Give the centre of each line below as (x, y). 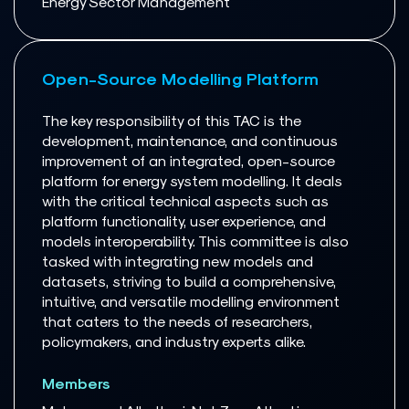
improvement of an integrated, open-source (189, 161)
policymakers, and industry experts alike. (174, 341)
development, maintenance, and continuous (190, 141)
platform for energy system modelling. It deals (192, 181)
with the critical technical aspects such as (185, 201)
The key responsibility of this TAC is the (172, 121)
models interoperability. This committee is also (195, 241)
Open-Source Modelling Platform (181, 79)
